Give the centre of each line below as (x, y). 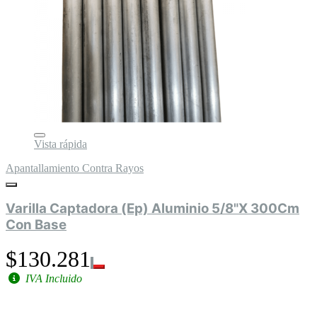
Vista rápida (60, 144)
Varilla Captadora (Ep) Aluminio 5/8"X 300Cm (152, 209)
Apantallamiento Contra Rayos (75, 168)
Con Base (51, 225)
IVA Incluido (52, 278)
